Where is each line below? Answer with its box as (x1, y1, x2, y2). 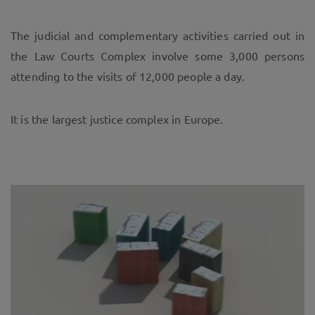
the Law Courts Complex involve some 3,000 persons (11, 49, 304, 63)
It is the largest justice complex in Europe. (11, 112, 224, 126)
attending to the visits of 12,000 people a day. (11, 70, 245, 83)
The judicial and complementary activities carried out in (11, 29, 304, 42)
